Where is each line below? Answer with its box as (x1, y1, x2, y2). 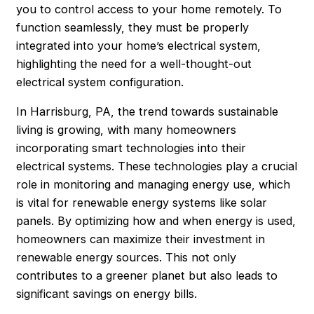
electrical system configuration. (16, 74, 184, 89)
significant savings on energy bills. (16, 287, 198, 301)
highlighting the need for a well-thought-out (16, 56, 252, 71)
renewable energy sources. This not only (16, 250, 237, 265)
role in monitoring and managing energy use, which (16, 177, 291, 192)
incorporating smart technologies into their (16, 141, 247, 156)
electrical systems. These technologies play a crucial (16, 159, 298, 174)
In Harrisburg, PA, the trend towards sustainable (16, 104, 279, 119)
